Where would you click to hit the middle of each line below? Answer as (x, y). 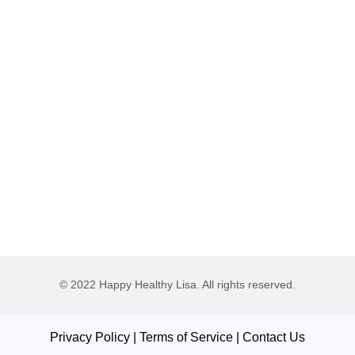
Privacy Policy (90, 338)
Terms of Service (186, 338)
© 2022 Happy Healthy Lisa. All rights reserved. (177, 285)
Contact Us (274, 338)
